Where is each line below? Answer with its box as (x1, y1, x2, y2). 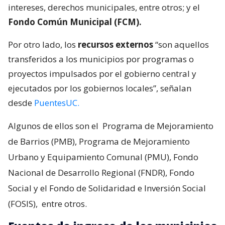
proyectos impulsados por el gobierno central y (8, 67, 196, 79)
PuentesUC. (34, 96, 79, 108)
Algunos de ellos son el (8, 120, 100, 132)
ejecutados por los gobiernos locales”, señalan (8, 82, 191, 94)
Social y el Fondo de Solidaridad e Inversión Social (8, 182, 206, 194)
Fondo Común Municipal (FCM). (8, 16, 142, 28)
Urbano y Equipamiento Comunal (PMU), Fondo (8, 151, 198, 163)
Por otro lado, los (8, 38, 78, 50)
